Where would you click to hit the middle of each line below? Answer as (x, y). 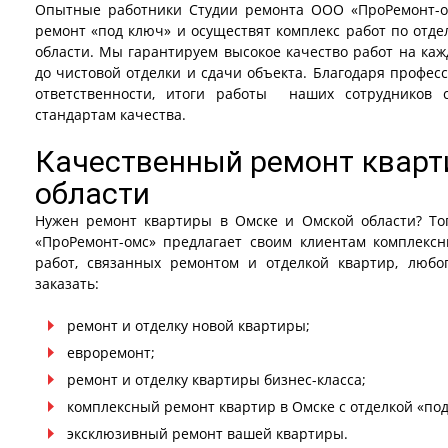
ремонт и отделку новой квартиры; (188, 325)
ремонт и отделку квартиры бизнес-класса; (216, 379)
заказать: (66, 283)
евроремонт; (110, 352)
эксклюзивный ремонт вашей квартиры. (207, 433)
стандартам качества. (110, 114)
